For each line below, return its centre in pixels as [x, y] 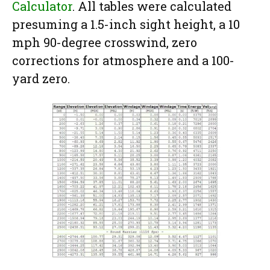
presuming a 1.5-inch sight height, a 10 [126, 24]
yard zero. [41, 78]
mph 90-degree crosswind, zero [105, 42]
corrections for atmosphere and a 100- [123, 60]
